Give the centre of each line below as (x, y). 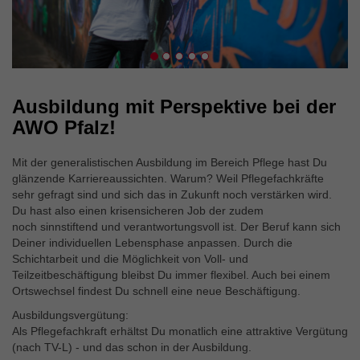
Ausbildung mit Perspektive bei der (174, 106)
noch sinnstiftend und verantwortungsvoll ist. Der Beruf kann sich (176, 226)
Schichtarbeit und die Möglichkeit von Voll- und (130, 258)
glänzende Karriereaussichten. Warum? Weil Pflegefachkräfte (168, 178)
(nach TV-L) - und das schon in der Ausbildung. (132, 347)
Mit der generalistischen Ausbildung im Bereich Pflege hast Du (170, 162)
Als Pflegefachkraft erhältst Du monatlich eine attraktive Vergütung (180, 331)
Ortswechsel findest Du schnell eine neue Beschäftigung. (156, 290)
